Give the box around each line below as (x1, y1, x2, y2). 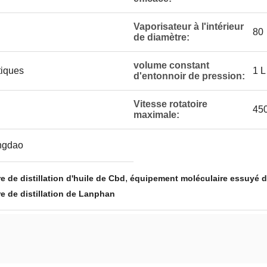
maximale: (133, 110, 179, 120)
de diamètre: (133, 32, 190, 42)
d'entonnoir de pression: (133, 71, 245, 81)
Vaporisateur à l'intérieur (133, 21, 244, 32)
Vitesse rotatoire (133, 99, 207, 109)
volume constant (133, 60, 209, 70)
